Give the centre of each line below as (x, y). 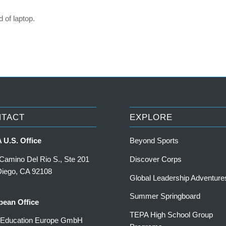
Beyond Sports (154, 141)
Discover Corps (156, 159)
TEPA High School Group (172, 215)
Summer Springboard (165, 196)
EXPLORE (151, 117)
